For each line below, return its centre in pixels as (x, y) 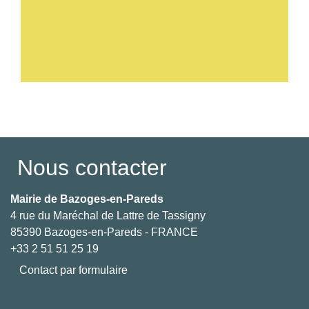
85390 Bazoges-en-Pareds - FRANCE (104, 232)
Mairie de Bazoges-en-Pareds (87, 199)
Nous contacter (92, 167)
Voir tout (279, 101)
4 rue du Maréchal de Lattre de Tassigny (108, 215)
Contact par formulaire (73, 270)
